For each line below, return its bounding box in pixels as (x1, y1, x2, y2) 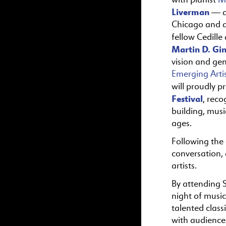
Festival (172, 92, 203, 104)
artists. (172, 160, 197, 172)
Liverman (172, 6, 209, 18)
